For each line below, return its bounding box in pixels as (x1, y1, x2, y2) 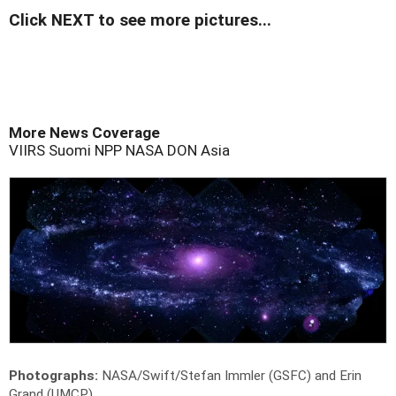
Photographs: (9, 368, 102, 385)
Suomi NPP (45, 141, 122, 160)
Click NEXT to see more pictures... (9, 11, 271, 31)
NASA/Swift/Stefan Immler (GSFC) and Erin (102, 368, 362, 385)
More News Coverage (9, 124, 160, 142)
